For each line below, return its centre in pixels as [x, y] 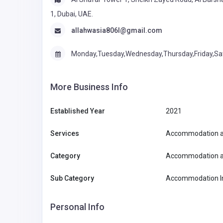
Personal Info [77, 207]
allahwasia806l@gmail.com [117, 31]
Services [65, 133]
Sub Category [72, 178]
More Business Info [89, 87]
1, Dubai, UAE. [72, 14]
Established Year [78, 111]
